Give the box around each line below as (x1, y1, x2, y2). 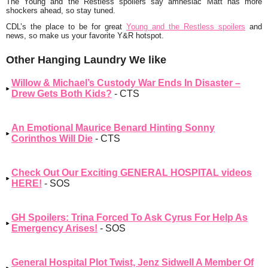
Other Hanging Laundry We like (6, 53, 166, 66)
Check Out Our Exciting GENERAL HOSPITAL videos (11, 167, 252, 178)
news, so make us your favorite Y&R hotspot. (6, 31, 164, 41)
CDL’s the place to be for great (6, 22, 126, 32)
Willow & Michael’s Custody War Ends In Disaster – (11, 77, 240, 88)
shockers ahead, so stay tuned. (6, 5, 115, 15)
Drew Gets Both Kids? (11, 88, 112, 99)
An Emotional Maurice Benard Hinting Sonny (11, 122, 215, 133)
